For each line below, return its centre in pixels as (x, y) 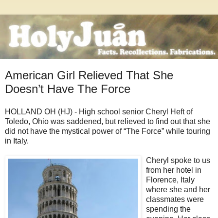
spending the (168, 209)
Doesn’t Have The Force (68, 89)
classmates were (175, 200)
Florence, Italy (170, 180)
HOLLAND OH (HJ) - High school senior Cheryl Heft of (99, 112)
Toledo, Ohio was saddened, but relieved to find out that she (108, 122)
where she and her (178, 190)
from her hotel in (174, 170)
